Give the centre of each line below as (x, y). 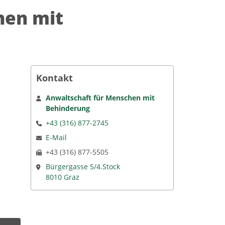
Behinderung (68, 108)
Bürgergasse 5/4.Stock (83, 167)
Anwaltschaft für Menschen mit (100, 98)
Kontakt (54, 78)
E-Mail (57, 138)
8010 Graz (63, 177)
